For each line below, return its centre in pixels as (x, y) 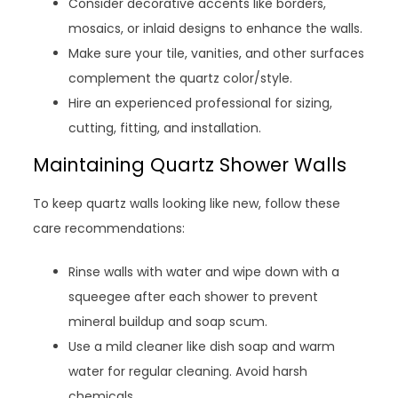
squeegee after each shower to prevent (194, 296)
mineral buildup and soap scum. (168, 321)
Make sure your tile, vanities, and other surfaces (217, 53)
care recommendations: (109, 228)
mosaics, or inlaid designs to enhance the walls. (216, 28)
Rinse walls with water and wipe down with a (204, 271)
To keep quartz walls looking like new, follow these (187, 203)
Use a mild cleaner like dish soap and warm (202, 346)
